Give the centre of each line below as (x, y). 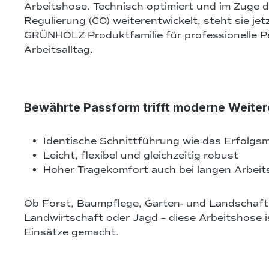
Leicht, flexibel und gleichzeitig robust (141, 155)
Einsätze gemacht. (71, 232)
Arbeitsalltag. (59, 50)
